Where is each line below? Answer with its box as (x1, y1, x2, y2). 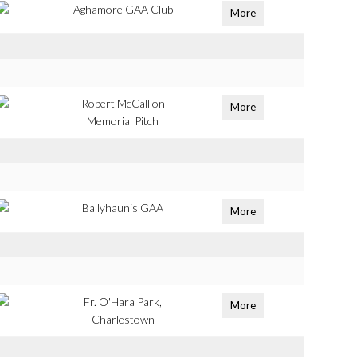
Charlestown (91, 312, 155, 326)
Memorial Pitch (87, 114, 159, 127)
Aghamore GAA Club (73, 2, 173, 16)
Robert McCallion (80, 96, 165, 110)
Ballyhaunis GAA (82, 201, 164, 214)
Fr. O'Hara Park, (84, 295, 163, 308)
